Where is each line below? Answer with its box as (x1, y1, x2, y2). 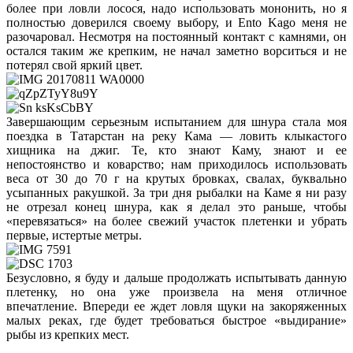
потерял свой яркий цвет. (6, 58, 143, 72)
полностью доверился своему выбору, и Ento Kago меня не (6, 16, 347, 30)
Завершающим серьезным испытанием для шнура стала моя (6, 115, 347, 129)
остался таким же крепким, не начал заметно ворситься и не (6, 44, 347, 58)
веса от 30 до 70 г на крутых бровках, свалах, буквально (6, 172, 347, 186)
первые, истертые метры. (6, 229, 142, 243)
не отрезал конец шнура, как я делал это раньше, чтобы (6, 200, 347, 214)
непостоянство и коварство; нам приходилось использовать (6, 158, 347, 172)
